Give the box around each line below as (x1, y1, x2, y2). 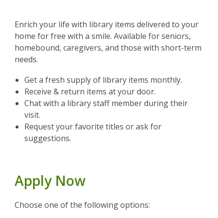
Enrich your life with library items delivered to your (15, 19, 199, 30)
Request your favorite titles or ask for (24, 121, 162, 132)
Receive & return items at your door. (24, 86, 156, 97)
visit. (24, 109, 40, 120)
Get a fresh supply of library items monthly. (24, 74, 182, 85)
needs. (15, 54, 38, 65)
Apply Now (15, 171, 86, 190)
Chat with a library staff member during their (24, 98, 188, 109)
